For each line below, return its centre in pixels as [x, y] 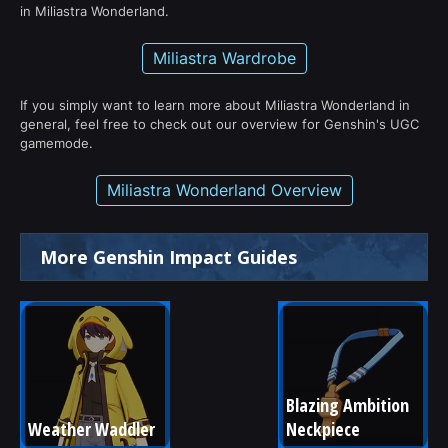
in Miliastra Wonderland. [94, 10]
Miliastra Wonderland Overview [224, 189]
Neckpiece [323, 429]
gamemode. [56, 142]
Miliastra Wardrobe [224, 57]
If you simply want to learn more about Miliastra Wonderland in [215, 104]
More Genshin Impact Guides [168, 256]
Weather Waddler [91, 429]
